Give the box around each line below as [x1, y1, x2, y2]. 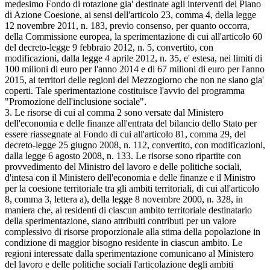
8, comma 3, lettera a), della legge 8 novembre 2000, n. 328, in [5, 193, 243, 204]
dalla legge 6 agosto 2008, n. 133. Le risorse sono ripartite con [5, 150, 241, 161]
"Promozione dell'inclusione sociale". [5, 96, 146, 107]
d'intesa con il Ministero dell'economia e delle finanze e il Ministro [5, 172, 256, 183]
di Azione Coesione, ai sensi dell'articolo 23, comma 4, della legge [5, 9, 256, 20]
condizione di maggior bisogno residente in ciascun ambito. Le [5, 237, 242, 248]
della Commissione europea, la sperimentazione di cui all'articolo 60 [5, 31, 262, 42]
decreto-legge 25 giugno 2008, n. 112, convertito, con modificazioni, [5, 139, 265, 150]
